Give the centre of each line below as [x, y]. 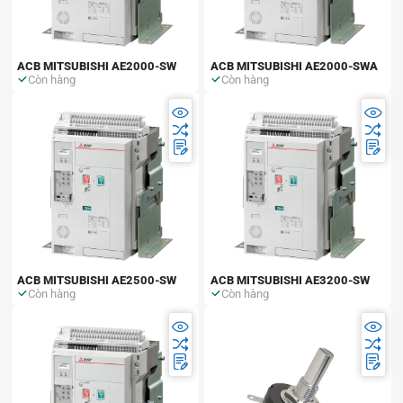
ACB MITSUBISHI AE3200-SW [290, 280]
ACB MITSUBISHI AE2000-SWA [294, 66]
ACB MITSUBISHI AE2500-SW [97, 280]
